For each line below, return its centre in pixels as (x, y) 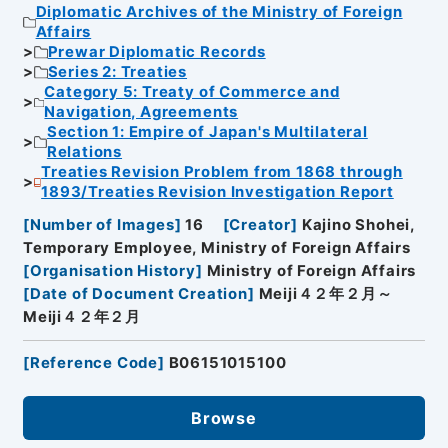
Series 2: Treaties (117, 72)
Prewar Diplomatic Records (156, 52)
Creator (260, 224)
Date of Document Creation (138, 293)
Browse (224, 417)
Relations (84, 152)
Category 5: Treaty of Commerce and (192, 92)
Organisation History (112, 270)
